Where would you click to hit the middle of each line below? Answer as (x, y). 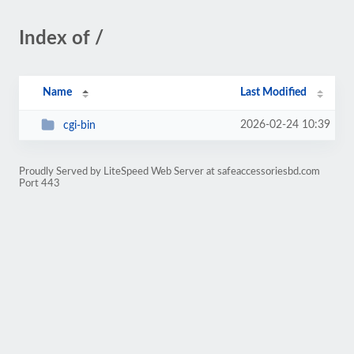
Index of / (61, 39)
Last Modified (274, 92)
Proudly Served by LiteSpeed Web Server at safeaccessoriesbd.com (169, 171)
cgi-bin (79, 125)
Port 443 (40, 183)
